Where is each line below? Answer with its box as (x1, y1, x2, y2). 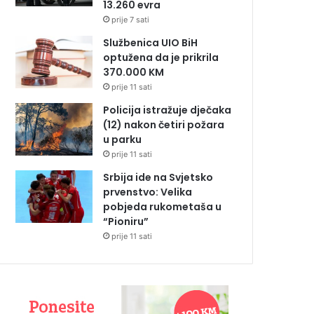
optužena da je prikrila (103, 50, 219, 65)
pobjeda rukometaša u (103, 200, 221, 214)
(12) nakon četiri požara (103, 118, 224, 132)
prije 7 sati (111, 15, 149, 25)
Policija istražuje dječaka (103, 103, 231, 118)
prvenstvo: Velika (103, 185, 192, 200)
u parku (103, 132, 142, 147)
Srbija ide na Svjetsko (103, 170, 213, 185)
